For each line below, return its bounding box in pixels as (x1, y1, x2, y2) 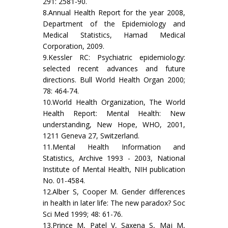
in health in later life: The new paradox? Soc (43, 198, 185, 208)
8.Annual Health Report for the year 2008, (43, 8, 185, 18)
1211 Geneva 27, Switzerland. (43, 131, 139, 141)
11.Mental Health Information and (43, 142, 185, 152)
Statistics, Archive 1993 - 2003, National (43, 153, 185, 163)
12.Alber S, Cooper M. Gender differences (43, 187, 185, 197)
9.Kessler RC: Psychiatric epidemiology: (43, 52, 185, 63)
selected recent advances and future (43, 64, 185, 74)
